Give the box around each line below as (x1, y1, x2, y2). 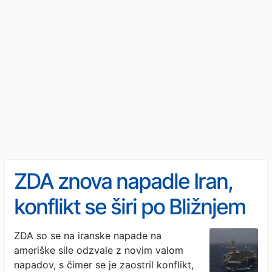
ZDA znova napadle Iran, (14, 168, 233, 194)
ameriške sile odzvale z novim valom (14, 243, 183, 256)
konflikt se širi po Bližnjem (14, 193, 245, 220)
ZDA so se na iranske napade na (14, 229, 161, 242)
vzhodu (14, 219, 82, 245)
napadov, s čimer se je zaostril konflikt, (14, 258, 194, 271)
